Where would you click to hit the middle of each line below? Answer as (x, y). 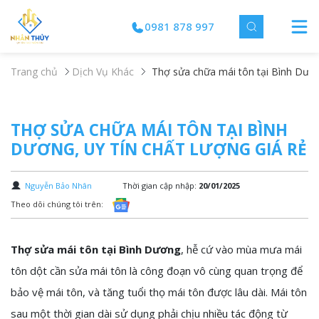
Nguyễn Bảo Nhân (58, 185)
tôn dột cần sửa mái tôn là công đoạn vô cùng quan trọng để (157, 271)
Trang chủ (34, 72)
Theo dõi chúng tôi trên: (57, 204)
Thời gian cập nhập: (161, 185)
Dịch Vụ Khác (103, 72)
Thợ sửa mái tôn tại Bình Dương (96, 249)
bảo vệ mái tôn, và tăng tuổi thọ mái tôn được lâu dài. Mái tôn (159, 292)
